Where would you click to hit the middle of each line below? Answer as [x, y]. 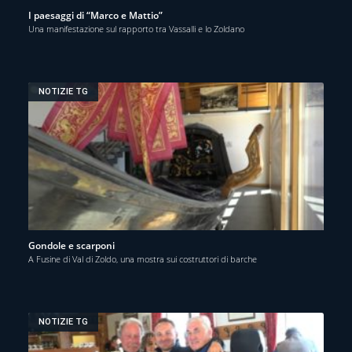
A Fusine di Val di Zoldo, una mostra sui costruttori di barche [143, 258]
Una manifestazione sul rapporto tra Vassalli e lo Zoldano [136, 28]
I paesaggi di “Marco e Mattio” [95, 15]
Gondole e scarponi [71, 245]
